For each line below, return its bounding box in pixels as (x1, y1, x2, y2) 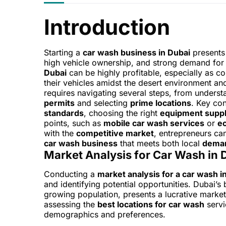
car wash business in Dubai (83, 47, 190, 58)
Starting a (44, 47, 83, 58)
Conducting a (44, 169, 97, 180)
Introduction (44, 14, 170, 40)
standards (44, 108, 84, 119)
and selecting (75, 98, 130, 108)
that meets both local (118, 138, 202, 149)
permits (44, 98, 75, 108)
